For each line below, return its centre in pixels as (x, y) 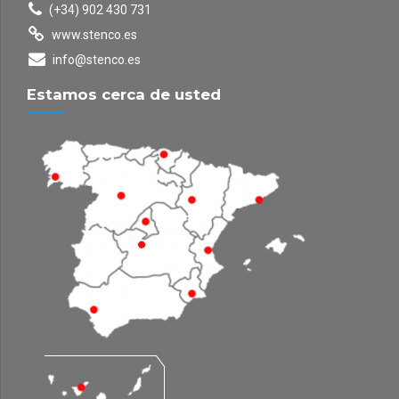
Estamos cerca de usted (124, 95)
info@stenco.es (96, 60)
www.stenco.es (94, 35)
